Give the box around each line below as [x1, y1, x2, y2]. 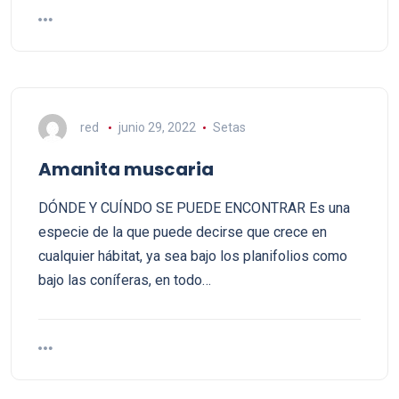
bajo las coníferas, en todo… [38, 272, 211, 289]
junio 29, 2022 [118, 119, 196, 134]
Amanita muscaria [38, 157, 214, 182]
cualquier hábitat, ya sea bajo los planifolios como [38, 248, 347, 265]
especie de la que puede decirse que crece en [38, 224, 327, 240]
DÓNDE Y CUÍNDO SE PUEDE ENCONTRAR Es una [38, 199, 350, 216]
